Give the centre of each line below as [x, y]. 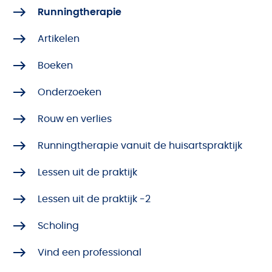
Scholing [58, 226]
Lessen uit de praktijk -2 [94, 199]
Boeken [55, 65]
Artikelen [59, 39]
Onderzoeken [70, 92]
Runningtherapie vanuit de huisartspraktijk [140, 145]
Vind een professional [90, 252]
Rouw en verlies [75, 119]
